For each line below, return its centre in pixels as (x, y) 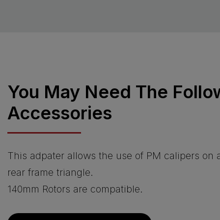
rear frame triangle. (50, 172)
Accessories (60, 113)
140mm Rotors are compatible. (75, 189)
